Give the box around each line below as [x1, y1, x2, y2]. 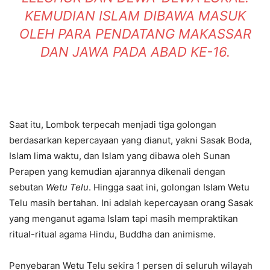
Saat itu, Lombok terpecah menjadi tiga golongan [9, 118, 216, 130]
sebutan [9, 181, 46, 193]
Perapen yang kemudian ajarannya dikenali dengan [9, 165, 225, 177]
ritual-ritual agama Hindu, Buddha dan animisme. [9, 228, 216, 240]
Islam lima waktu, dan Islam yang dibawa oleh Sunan [9, 149, 230, 162]
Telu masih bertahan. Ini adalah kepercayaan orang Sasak [9, 196, 253, 209]
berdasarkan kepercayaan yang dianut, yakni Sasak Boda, [9, 134, 252, 146]
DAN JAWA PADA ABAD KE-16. [40, 43, 230, 60]
